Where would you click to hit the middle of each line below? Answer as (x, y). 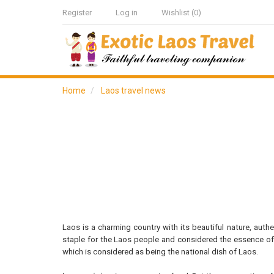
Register (77, 13)
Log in (127, 13)
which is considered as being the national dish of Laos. (160, 252)
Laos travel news (133, 91)
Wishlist (176, 13)
